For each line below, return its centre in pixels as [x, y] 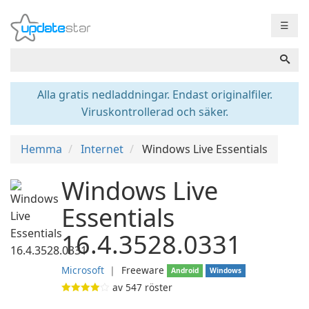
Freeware [143, 270]
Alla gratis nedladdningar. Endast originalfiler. [154, 94]
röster [157, 287]
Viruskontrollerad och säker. [154, 112]
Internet [102, 149]
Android [185, 270]
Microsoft [83, 270]
